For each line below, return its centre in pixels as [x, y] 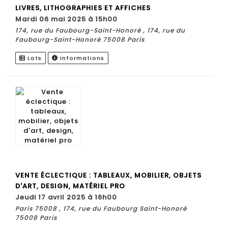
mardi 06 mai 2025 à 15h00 [70, 19]
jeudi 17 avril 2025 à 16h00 [68, 197]
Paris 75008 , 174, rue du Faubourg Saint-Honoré [101, 208]
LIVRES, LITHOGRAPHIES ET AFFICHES [83, 8]
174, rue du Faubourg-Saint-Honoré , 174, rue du [100, 30]
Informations [81, 58]
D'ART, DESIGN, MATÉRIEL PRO [70, 186]
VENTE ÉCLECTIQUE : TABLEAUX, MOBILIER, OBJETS [108, 175]
